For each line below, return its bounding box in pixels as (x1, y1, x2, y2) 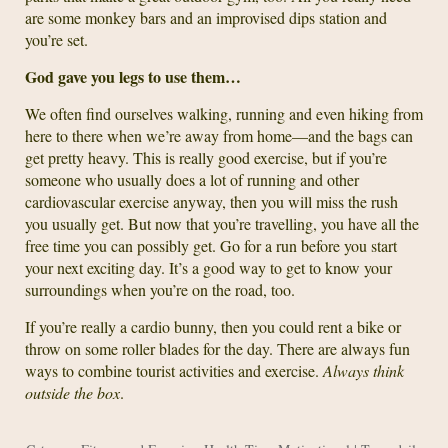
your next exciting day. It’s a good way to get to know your (25, 257, 392, 278)
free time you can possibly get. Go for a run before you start (25, 235, 397, 256)
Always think (323, 360, 404, 381)
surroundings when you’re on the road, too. (25, 279, 295, 300)
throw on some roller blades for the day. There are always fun (25, 338, 410, 359)
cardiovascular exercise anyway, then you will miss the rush (25, 191, 398, 212)
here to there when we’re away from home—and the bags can (25, 125, 413, 146)
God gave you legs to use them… (25, 65, 241, 88)
